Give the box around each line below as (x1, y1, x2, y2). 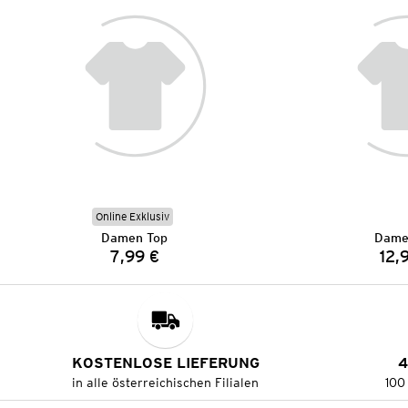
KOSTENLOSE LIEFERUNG (71, 354, 260, 372)
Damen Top (101, 230, 168, 246)
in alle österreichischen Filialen (72, 375, 260, 391)
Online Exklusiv (96, 209, 170, 224)
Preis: (133, 254, 178, 274)
